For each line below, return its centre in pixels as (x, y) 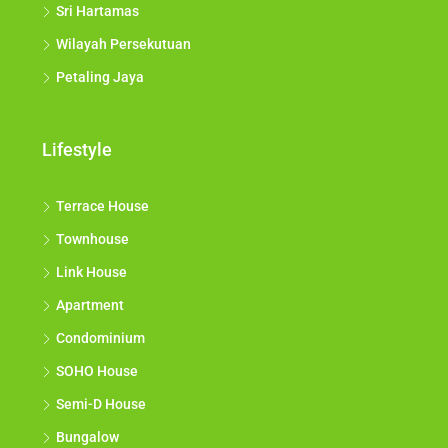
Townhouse (92, 239)
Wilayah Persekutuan (123, 44)
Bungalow (87, 437)
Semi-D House (101, 404)
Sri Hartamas (97, 11)
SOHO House (97, 371)
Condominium (100, 338)
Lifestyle (77, 150)
